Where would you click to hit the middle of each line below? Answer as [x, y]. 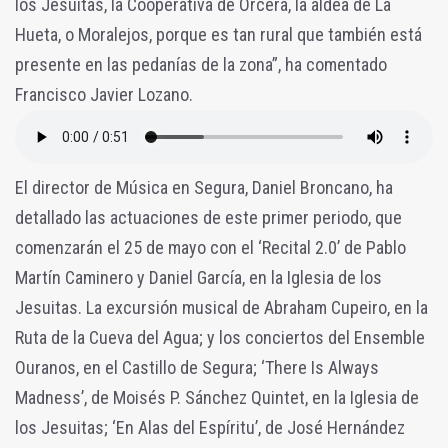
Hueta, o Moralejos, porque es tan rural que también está [218, 35]
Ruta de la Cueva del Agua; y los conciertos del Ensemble [220, 338]
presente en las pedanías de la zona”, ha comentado [201, 65]
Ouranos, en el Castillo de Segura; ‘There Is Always [197, 368]
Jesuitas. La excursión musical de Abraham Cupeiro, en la [221, 308]
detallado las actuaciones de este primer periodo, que [208, 218]
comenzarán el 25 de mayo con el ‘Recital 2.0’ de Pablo [210, 248]
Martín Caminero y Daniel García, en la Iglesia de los [198, 278]
